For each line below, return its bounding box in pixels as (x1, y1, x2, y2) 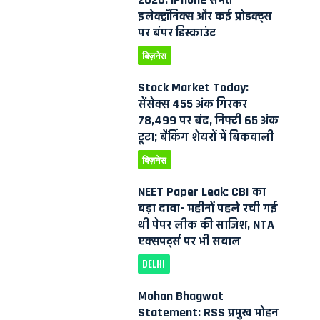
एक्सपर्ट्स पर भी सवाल (137, 233, 241, 249)
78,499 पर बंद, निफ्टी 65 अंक (137, 112, 279, 129)
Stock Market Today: (137, 79, 249, 96)
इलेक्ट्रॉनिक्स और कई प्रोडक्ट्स (137, 8, 272, 24)
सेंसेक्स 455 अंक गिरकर (137, 96, 247, 112)
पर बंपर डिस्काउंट (137, 24, 216, 41)
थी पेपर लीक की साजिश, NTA (137, 216, 274, 233)
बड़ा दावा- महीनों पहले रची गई (137, 200, 278, 216)
